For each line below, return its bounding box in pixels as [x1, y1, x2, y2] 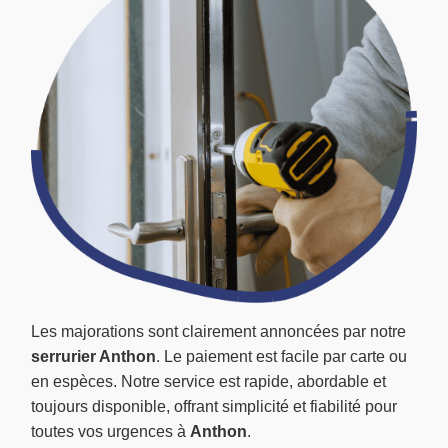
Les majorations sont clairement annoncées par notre [31, 323, 406, 341]
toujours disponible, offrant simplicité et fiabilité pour [31, 398, 397, 416]
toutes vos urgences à [31, 423, 190, 441]
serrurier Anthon [31, 348, 156, 366]
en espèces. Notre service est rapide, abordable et [31, 373, 386, 391]
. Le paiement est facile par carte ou [156, 348, 407, 366]
